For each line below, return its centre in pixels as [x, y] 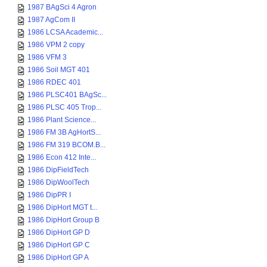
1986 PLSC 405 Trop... [64, 107]
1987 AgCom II [51, 20]
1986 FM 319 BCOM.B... [66, 145]
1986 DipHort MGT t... [62, 207]
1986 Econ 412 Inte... [62, 157]
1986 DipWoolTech [58, 182]
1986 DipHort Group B [63, 220]
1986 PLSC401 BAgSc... [67, 95]
